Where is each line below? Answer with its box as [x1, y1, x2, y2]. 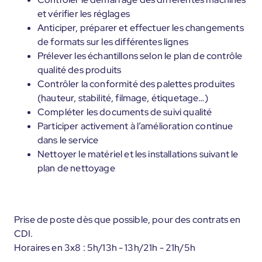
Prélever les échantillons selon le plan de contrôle [37, 50, 243, 62]
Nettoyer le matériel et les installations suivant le [37, 148, 239, 160]
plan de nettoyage [37, 162, 115, 174]
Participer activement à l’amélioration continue [37, 120, 233, 132]
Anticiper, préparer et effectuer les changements [37, 22, 244, 34]
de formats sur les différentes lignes [37, 36, 188, 48]
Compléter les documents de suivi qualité [37, 106, 212, 118]
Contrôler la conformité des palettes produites [37, 78, 235, 90]
